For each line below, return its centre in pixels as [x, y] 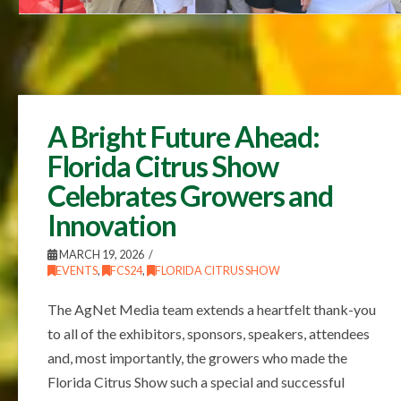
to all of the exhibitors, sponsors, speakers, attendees [208, 334]
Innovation [111, 226]
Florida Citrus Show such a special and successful [196, 382]
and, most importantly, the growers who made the [197, 358]
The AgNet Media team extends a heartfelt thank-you [211, 310]
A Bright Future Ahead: [183, 137]
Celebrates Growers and [190, 196]
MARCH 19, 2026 [100, 255]
